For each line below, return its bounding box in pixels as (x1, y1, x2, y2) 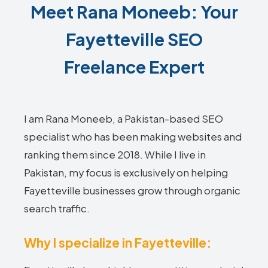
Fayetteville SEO (65, 28, 203, 50)
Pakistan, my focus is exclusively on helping (24, 166, 228, 179)
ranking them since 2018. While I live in (24, 148, 206, 161)
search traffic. (24, 202, 90, 215)
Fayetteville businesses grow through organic (24, 184, 240, 197)
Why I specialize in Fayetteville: (24, 234, 211, 251)
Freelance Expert (63, 56, 205, 77)
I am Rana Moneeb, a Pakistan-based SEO (24, 112, 223, 125)
